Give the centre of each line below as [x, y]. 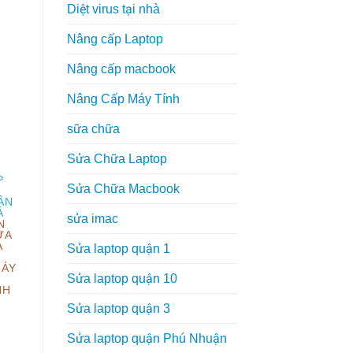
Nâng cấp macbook [121, 69]
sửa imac [92, 218]
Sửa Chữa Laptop [117, 158]
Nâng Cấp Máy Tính [123, 98]
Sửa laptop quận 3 [118, 308]
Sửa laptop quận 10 [122, 278]
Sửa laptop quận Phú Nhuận [147, 338]
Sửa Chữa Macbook [123, 188]
